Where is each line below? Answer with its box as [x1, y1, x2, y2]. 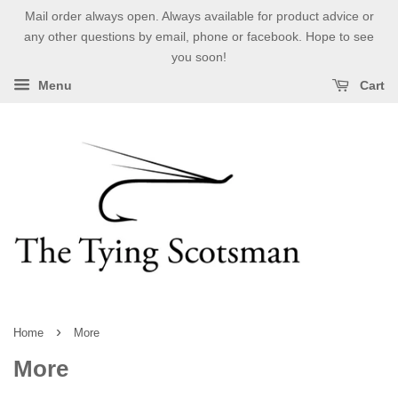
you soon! [171, 50, 227, 64]
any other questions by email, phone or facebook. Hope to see [24, 29, 374, 44]
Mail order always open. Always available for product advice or [24, 9, 374, 23]
